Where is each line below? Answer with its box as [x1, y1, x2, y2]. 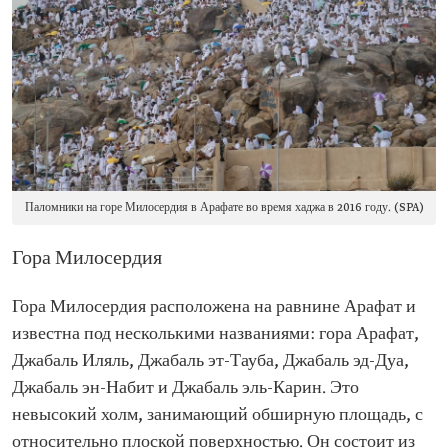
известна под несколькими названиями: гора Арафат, [12, 324, 419, 346]
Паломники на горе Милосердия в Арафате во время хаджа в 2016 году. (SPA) [24, 201, 424, 216]
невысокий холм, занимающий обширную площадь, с [12, 405, 423, 427]
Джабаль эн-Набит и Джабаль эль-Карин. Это [12, 378, 359, 400]
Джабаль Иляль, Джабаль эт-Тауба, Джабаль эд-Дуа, [12, 351, 409, 373]
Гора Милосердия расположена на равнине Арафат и [12, 297, 416, 319]
